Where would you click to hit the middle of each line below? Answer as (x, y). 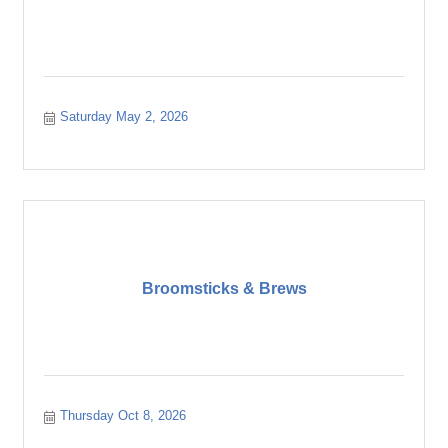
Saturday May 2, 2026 (124, 116)
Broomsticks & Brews (224, 288)
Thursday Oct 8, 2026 (123, 415)
